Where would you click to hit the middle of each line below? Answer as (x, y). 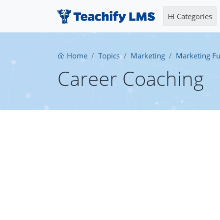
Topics (109, 55)
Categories (193, 16)
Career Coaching (131, 78)
